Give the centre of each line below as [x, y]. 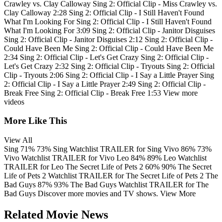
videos [14, 102]
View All [18, 140]
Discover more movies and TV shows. [98, 194]
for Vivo [101, 158]
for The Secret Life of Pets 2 [159, 176]
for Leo [52, 167]
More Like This [35, 121]
